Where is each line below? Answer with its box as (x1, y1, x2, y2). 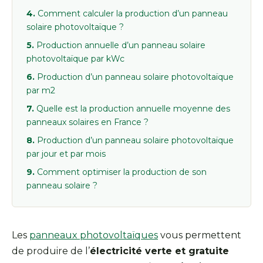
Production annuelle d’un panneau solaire (36, 40, 205, 51)
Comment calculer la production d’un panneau (38, 8, 228, 19)
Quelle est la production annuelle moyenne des (36, 103, 230, 114)
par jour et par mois (26, 149, 106, 160)
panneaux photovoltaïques (29, 230, 158, 241)
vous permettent (158, 230, 241, 241)
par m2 (26, 85, 55, 96)
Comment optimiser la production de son (37, 167, 207, 178)
